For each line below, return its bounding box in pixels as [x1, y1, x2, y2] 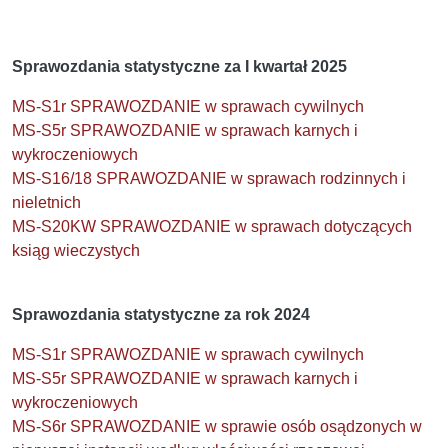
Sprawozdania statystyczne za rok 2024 [12, 305, 310, 323]
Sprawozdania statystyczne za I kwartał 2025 [12, 57, 347, 75]
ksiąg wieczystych [12, 241, 140, 259]
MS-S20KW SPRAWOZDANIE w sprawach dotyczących [12, 217, 412, 235]
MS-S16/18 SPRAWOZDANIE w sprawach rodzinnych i [12, 169, 406, 187]
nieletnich [12, 193, 81, 211]
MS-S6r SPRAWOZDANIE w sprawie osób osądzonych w [12, 417, 422, 435]
